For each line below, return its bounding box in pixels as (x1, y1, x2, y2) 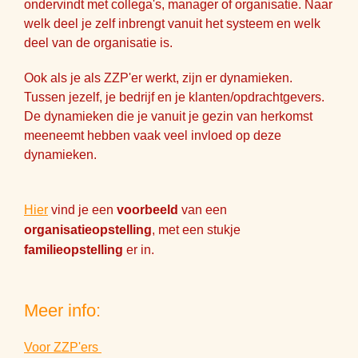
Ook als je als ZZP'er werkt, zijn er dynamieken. (24, 71, 292, 85)
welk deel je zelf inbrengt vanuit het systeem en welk (24, 17, 320, 30)
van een (178, 203, 227, 217)
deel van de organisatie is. (24, 36, 173, 50)
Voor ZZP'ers (24, 340, 101, 354)
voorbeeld (117, 203, 178, 217)
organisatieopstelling (24, 223, 152, 237)
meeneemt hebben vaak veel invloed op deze (24, 129, 281, 142)
